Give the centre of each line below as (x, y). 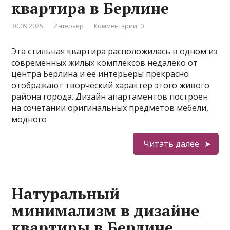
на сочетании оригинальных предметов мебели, (110, 108)
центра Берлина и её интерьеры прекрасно (100, 74)
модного (29, 119)
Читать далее (171, 144)
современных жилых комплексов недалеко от (105, 63)
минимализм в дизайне (106, 210)
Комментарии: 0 (119, 26)
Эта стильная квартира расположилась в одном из (115, 51)
